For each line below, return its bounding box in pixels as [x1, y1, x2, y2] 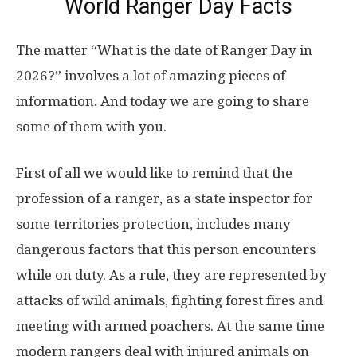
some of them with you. [16, 119, 167, 135]
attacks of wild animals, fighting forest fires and [16, 292, 323, 309]
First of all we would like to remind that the [16, 165, 292, 182]
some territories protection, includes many [16, 216, 291, 233]
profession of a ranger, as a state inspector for [16, 190, 312, 207]
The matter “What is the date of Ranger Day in [16, 42, 312, 59]
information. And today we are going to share [16, 93, 309, 110]
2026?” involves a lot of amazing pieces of [16, 68, 285, 84]
